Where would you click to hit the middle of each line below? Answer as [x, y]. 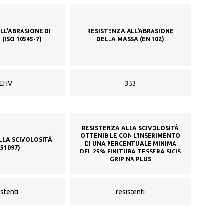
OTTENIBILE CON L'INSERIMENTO [131, 135]
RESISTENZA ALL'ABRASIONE [131, 31]
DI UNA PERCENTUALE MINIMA [130, 143]
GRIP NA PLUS [130, 159]
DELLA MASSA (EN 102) [131, 39]
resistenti [131, 191]
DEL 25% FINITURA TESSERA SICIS [131, 151]
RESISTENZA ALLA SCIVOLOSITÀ [131, 128]
